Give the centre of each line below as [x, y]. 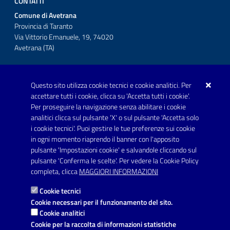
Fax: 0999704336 [41, 97]
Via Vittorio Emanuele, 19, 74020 [64, 37]
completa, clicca [55, 171]
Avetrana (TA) [34, 48]
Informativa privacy [45, 178]
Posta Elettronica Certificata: [57, 118]
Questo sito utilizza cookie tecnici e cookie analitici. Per [111, 85]
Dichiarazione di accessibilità [60, 199]
